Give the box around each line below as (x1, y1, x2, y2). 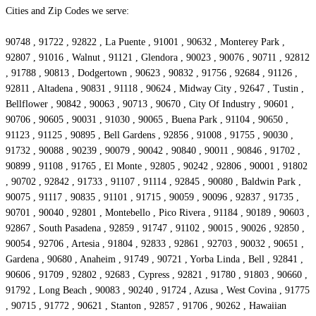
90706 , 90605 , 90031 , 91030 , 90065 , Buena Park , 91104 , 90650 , (6, 114, 288, 126)
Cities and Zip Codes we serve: (6, 6, 129, 17)
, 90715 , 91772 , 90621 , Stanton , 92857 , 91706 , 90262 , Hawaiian (6, 300, 286, 312)
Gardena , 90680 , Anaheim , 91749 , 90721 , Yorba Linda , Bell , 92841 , (6, 254, 303, 265)
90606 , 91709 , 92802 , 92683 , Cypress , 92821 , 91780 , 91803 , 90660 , (6, 269, 308, 281)
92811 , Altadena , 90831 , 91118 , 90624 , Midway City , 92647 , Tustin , (6, 83, 304, 95)
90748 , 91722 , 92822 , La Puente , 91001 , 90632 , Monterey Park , (6, 37, 285, 48)
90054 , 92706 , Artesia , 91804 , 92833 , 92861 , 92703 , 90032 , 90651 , (6, 238, 304, 250)
